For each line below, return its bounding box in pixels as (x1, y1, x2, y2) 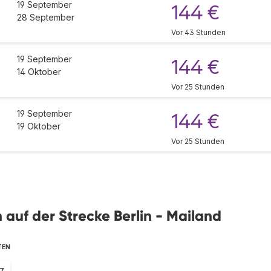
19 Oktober (17, 121, 60, 132)
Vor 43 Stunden (171, 28, 226, 38)
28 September (17, 12, 74, 23)
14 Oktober (17, 67, 61, 77)
